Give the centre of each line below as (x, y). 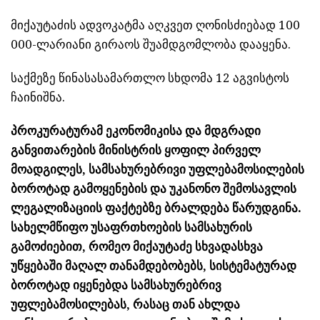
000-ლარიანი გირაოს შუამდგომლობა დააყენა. (151, 45)
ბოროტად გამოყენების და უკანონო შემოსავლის (154, 189)
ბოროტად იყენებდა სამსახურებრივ (116, 285)
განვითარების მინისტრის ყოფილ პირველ (136, 150)
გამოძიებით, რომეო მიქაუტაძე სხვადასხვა (137, 247)
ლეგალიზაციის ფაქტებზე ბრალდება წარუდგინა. (156, 208)
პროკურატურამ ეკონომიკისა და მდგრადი (136, 131)
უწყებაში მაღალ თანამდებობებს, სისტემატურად (154, 266)
